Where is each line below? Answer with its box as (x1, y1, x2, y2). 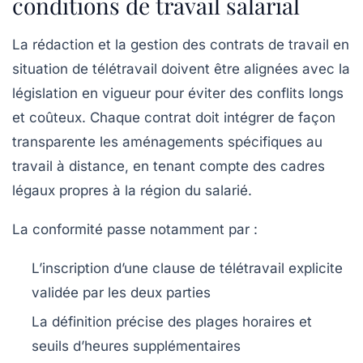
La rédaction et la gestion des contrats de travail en (12, 36, 349, 53)
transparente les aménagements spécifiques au (12, 133, 322, 150)
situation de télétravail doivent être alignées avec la (12, 60, 350, 77)
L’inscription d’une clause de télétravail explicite (32, 259, 343, 276)
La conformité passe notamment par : (12, 220, 258, 237)
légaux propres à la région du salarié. (12, 181, 252, 199)
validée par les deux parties (32, 284, 211, 301)
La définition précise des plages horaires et (32, 313, 312, 330)
